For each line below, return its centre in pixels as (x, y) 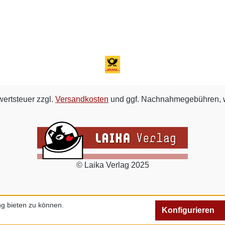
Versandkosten (82, 99)
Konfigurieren (188, 210)
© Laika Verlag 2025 (113, 165)
